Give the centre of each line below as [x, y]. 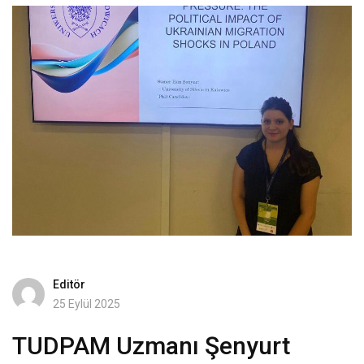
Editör [69, 284]
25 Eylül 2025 [87, 303]
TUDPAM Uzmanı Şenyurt [151, 345]
